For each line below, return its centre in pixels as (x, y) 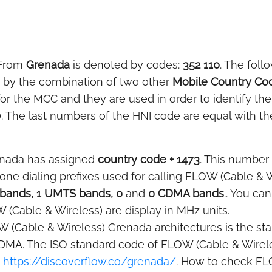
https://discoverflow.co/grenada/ (90, 261)
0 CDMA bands (186, 193)
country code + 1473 (149, 159)
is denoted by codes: (126, 65)
